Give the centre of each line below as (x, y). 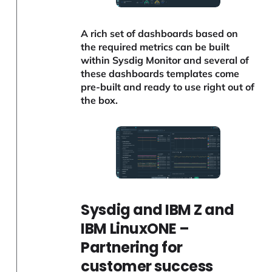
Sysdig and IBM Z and (158, 210)
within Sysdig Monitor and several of (165, 60)
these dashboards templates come (160, 74)
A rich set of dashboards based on (160, 34)
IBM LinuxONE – (135, 229)
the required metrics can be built (155, 47)
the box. (100, 100)
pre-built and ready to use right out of (168, 87)
